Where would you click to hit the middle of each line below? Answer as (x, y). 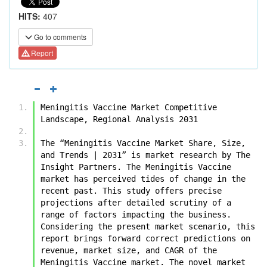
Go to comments (59, 37)
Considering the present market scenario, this (148, 226)
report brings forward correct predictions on (145, 238)
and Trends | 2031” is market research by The (145, 155)
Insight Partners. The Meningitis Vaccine (136, 167)
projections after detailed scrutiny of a (136, 202)
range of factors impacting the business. (136, 214)
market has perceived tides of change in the (143, 178)
